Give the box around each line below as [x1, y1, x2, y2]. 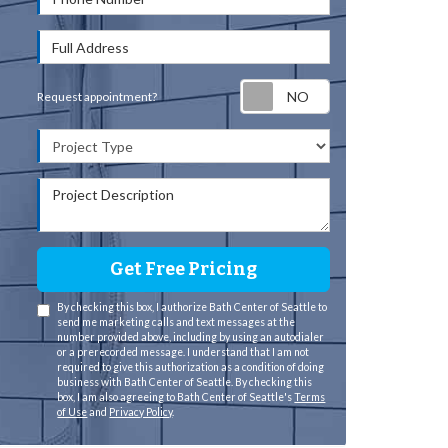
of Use [57, 406, 88, 418]
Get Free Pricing [110, 258, 258, 280]
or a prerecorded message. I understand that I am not [57, 346, 310, 358]
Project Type [36, 129, 118, 146]
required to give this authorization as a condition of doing [57, 361, 325, 373]
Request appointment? [37, 89, 158, 104]
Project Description [36, 178, 159, 195]
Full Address [36, 30, 114, 47]
